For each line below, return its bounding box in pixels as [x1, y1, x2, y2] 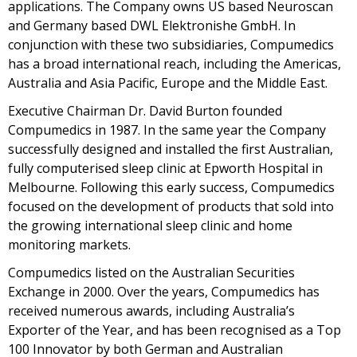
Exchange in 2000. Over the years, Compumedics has [8, 283, 320, 300]
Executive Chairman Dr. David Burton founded [8, 102, 282, 120]
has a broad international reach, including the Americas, [8, 55, 341, 73]
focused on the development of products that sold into [8, 198, 334, 215]
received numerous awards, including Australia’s [8, 302, 295, 320]
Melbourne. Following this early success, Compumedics [8, 178, 335, 196]
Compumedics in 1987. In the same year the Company [8, 121, 326, 139]
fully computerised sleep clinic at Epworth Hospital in [8, 159, 323, 177]
